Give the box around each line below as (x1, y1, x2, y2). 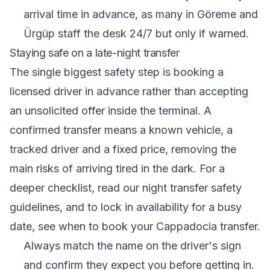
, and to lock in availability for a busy (60, 201, 242, 213)
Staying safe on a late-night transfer (10, 46, 180, 59)
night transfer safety (142, 181, 242, 194)
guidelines (10, 201, 60, 213)
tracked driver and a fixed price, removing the (10, 143, 236, 155)
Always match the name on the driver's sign (23, 239, 241, 252)
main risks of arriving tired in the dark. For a (10, 162, 225, 175)
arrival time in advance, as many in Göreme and (23, 8, 258, 20)
